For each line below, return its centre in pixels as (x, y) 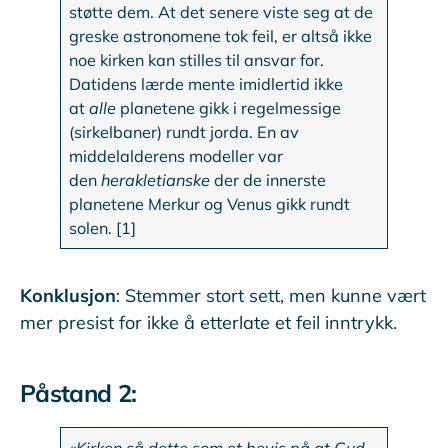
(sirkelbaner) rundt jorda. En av (184, 132)
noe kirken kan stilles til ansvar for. (197, 60)
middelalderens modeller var (176, 156)
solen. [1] (103, 228)
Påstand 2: (78, 393)
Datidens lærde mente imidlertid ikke (206, 84)
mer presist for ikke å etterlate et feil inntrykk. (208, 323)
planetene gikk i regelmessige (229, 108)
